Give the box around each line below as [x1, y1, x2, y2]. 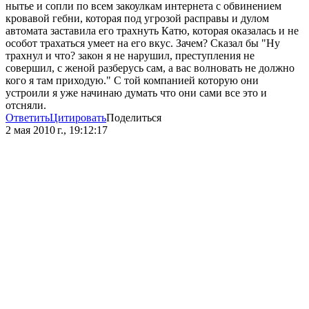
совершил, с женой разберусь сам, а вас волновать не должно [6, 62, 295, 74]
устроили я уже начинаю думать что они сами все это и [6, 87, 267, 99]
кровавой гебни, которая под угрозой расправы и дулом [6, 12, 269, 25]
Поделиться [106, 112, 161, 124]
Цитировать [50, 112, 106, 124]
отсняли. [6, 99, 46, 112]
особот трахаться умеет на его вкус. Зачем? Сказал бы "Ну [6, 37, 280, 50]
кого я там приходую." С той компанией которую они [6, 74, 259, 87]
